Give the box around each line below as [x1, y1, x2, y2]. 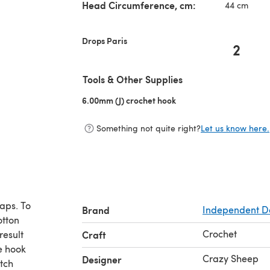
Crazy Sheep [202, 251, 259, 265]
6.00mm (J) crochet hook [82, 93, 176, 106]
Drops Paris [82, 34, 127, 46]
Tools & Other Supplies [83, 72, 183, 86]
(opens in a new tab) [176, 93, 253, 106]
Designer [82, 252, 122, 266]
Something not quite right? [96, 122, 201, 134]
